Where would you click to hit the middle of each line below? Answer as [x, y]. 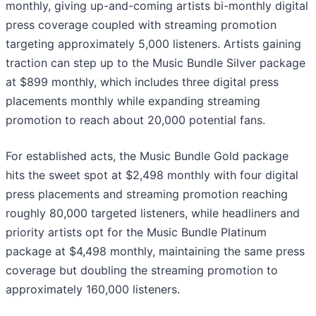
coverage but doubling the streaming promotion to [142, 271]
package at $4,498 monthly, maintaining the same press [155, 251]
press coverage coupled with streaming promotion [141, 25]
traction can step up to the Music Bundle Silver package [156, 63]
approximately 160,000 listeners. [93, 290]
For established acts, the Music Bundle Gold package [147, 156]
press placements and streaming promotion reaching [147, 194]
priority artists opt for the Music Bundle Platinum [136, 232]
